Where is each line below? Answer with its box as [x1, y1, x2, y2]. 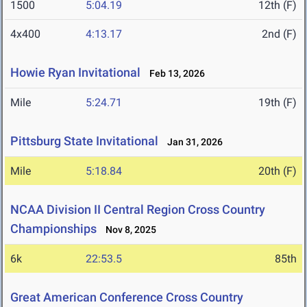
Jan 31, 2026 [161, 136, 223, 148]
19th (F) [258, 96, 297, 110]
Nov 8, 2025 [99, 224, 156, 236]
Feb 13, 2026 [143, 68, 205, 79]
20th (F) [258, 164, 297, 178]
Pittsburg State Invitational [10, 134, 158, 149]
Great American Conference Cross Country [10, 290, 243, 305]
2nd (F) [262, 27, 297, 41]
